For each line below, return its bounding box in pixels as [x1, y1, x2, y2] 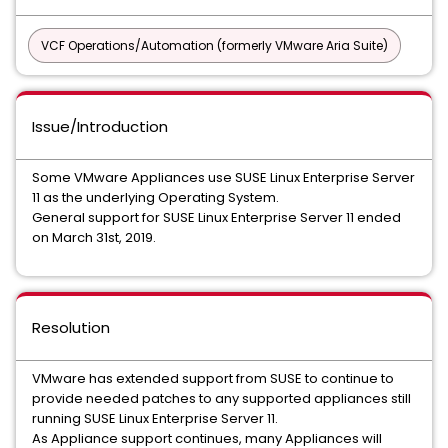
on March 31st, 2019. [32, 228, 156, 247]
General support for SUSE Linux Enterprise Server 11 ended [32, 208, 401, 227]
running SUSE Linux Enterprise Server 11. [32, 409, 278, 428]
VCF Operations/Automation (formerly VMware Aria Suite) [41, 37, 388, 54]
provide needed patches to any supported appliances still [32, 389, 411, 408]
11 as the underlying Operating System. [32, 188, 279, 207]
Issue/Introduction [32, 116, 168, 137]
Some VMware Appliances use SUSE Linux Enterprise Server [32, 168, 415, 187]
